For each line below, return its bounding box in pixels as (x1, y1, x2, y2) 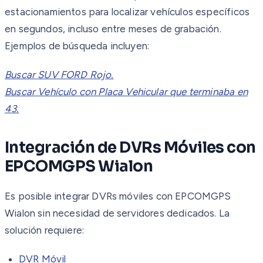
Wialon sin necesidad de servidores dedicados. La (5, 207, 230, 219)
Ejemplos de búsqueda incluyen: (5, 39, 150, 52)
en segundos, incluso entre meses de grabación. (5, 22, 221, 35)
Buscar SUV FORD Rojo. (5, 68, 114, 80)
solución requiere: (5, 224, 85, 236)
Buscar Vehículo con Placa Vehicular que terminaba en (5, 85, 248, 97)
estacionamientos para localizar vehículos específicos (5, 5, 250, 18)
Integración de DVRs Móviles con (5, 137, 256, 157)
